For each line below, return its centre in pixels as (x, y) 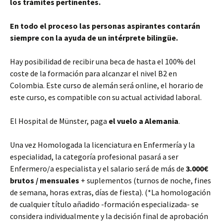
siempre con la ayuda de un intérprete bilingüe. (94, 38)
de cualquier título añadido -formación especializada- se (104, 204)
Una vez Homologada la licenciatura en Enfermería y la (102, 145)
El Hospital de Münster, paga (58, 121)
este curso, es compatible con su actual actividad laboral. (106, 97)
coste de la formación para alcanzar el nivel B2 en (93, 73)
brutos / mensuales (45, 180)
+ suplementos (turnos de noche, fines (146, 180)
